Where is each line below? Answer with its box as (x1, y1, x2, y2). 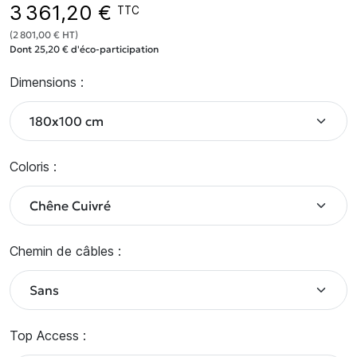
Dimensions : (10, 74, 84, 90)
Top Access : (10, 328, 86, 343)
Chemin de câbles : (10, 243, 121, 259)
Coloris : (10, 159, 57, 175)
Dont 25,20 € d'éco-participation (10, 43, 159, 55)
